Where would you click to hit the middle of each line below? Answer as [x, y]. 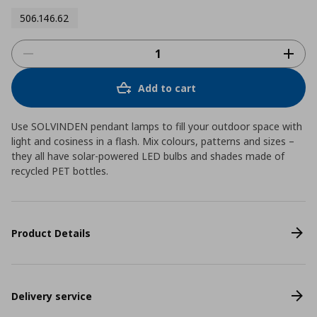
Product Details [51, 233]
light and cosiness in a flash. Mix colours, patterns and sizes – [153, 141]
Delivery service [52, 296]
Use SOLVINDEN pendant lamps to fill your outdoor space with [157, 126]
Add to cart [167, 88]
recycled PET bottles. [60, 171]
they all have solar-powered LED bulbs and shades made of [148, 156]
